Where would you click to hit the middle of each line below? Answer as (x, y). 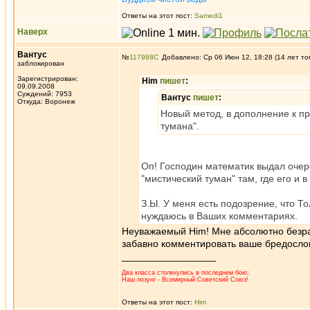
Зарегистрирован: (48, 79)
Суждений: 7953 (45, 94)
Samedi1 (209, 16)
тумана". (180, 126)
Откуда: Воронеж (46, 101)
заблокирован (41, 63)
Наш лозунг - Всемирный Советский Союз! (185, 280)
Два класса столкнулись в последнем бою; (185, 273)
